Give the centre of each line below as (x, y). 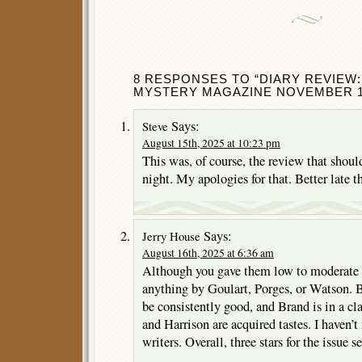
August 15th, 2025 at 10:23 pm (211, 143)
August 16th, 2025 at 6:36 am (208, 253)
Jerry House (171, 236)
